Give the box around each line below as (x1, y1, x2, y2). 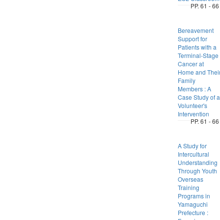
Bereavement (177, 26, 214, 34)
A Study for (177, 141, 207, 150)
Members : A (177, 84, 211, 93)
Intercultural (177, 150, 209, 158)
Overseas (177, 175, 203, 183)
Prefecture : (177, 208, 208, 217)
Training (177, 183, 199, 192)
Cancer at (177, 59, 204, 68)
